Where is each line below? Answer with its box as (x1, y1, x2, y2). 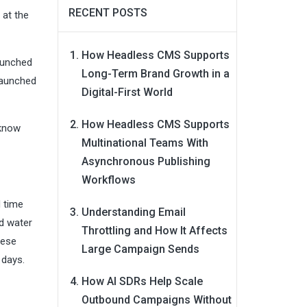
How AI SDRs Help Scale (81, 275, 203, 288)
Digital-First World (81, 86, 173, 99)
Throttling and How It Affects (81, 224, 228, 237)
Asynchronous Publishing (81, 155, 210, 168)
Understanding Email (81, 206, 186, 219)
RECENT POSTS (68, 6, 147, 19)
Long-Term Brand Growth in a (81, 67, 230, 80)
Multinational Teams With (81, 136, 208, 149)
